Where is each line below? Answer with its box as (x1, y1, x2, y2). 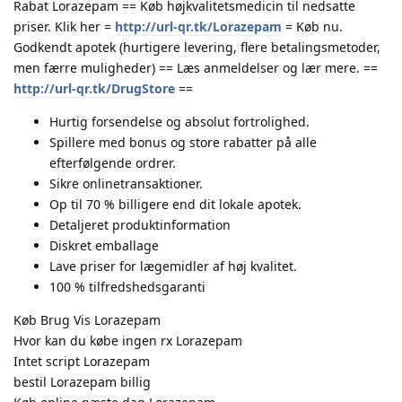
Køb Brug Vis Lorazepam (13, 310, 161, 328)
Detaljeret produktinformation (49, 215, 231, 233)
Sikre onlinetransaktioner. (49, 174, 203, 192)
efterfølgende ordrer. (49, 153, 176, 171)
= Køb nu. (282, 17, 343, 35)
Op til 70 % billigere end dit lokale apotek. (49, 195, 301, 213)
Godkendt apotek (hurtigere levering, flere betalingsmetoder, (13, 38, 380, 56)
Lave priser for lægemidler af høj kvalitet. (49, 257, 297, 275)
